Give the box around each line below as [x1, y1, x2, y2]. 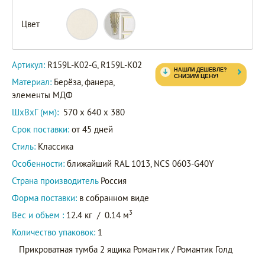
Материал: [12, 76, 54, 88]
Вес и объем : [12, 209, 66, 221]
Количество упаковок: [12, 226, 95, 238]
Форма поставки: [12, 192, 77, 203]
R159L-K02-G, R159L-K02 [47, 59, 142, 70]
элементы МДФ [12, 89, 73, 101]
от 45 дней [69, 123, 113, 135]
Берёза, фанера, [54, 76, 114, 88]
